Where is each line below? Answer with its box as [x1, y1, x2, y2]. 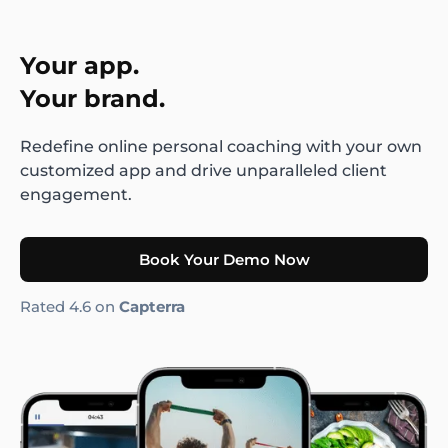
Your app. [20, 51, 139, 81]
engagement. [20, 185, 132, 205]
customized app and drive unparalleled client [20, 161, 387, 181]
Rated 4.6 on [20, 297, 119, 317]
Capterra [119, 297, 185, 317]
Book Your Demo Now [138, 250, 310, 270]
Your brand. [20, 84, 165, 114]
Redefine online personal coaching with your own [20, 137, 422, 157]
